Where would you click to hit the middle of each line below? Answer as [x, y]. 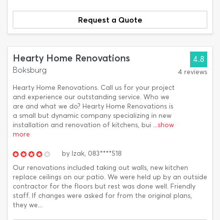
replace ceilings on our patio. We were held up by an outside [110, 177]
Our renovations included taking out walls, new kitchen [100, 168]
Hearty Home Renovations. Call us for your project [94, 88]
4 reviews [192, 72]
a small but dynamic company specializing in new [92, 116]
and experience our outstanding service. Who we [91, 97]
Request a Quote [110, 20]
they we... [27, 205]
